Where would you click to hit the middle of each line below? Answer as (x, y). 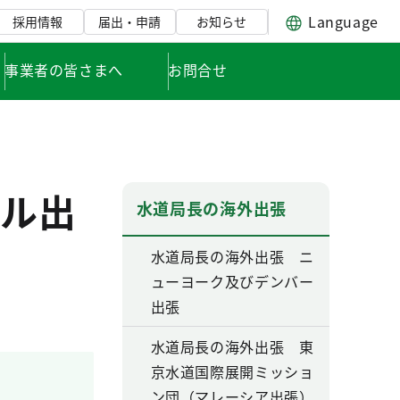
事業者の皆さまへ (64, 69)
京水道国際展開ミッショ (232, 371)
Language (343, 21)
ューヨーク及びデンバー (232, 281)
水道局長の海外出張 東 (232, 346)
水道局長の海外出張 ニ (232, 256)
